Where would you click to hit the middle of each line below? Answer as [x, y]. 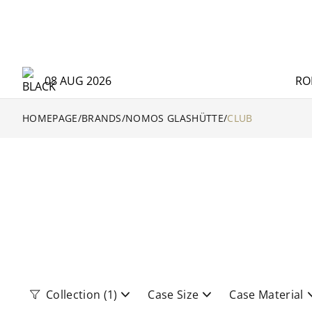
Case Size [173, 295]
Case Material [266, 295]
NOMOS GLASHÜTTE [174, 118]
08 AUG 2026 [78, 81]
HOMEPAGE [50, 118]
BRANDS [101, 118]
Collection [73, 295]
